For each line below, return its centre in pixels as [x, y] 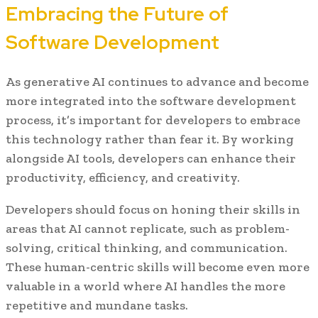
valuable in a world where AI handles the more [146, 286]
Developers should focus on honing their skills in [153, 209]
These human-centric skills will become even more [158, 267]
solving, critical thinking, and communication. [147, 248]
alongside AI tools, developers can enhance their [151, 158]
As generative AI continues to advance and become [157, 82]
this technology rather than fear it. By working [150, 139]
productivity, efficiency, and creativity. [123, 177]
